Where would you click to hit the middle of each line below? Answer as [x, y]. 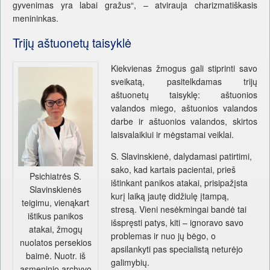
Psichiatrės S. [56, 176]
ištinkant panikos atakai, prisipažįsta [180, 182]
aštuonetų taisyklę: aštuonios [184, 94]
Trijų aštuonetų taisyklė [72, 43]
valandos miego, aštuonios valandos [184, 108]
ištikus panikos [56, 216]
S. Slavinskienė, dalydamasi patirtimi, [182, 156]
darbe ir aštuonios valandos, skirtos [184, 121]
